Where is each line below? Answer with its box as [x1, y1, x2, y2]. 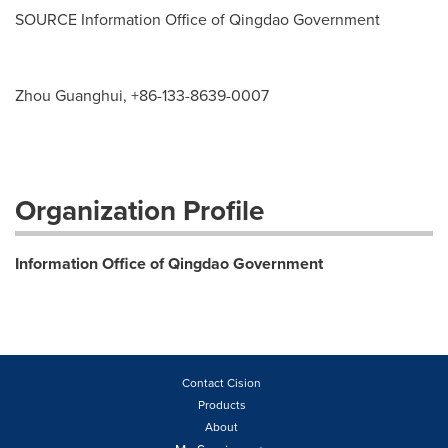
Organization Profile [15, 189, 264, 231]
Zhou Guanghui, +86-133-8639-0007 [15, 83, 269, 107]
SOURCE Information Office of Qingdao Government [15, 7, 380, 31]
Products [197, 395, 246, 414]
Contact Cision [182, 373, 261, 392]
